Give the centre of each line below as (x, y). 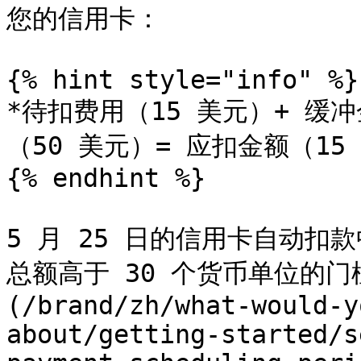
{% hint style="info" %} (183, 80)
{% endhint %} (106, 178)
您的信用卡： (84, 19)
